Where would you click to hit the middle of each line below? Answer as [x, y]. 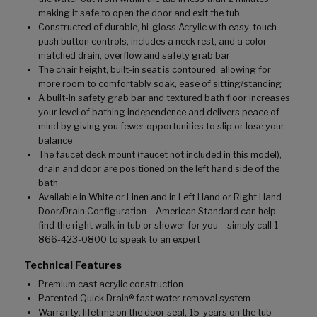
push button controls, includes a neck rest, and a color [152, 41]
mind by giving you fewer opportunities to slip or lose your [161, 126]
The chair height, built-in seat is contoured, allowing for [155, 69]
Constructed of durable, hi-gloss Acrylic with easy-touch [157, 27]
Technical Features [73, 265]
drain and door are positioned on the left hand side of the [159, 168]
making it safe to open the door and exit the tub [139, 13]
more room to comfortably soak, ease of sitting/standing [160, 83]
